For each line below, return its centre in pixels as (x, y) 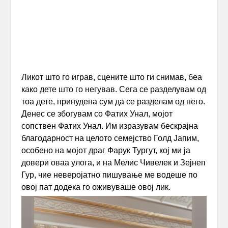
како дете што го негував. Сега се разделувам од (114, 90)
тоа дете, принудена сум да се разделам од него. (113, 102)
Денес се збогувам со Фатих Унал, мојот (97, 114)
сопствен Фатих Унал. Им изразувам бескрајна (110, 126)
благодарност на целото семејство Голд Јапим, (110, 138)
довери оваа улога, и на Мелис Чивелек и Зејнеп (114, 163)
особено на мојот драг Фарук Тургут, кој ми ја (106, 151)
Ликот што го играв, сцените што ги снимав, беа (112, 77)
